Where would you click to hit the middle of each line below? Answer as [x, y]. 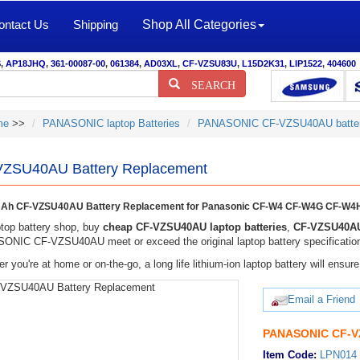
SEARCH [208, 84]
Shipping [96, 25]
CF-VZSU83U [210, 63]
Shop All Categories [199, 25]
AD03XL [161, 63]
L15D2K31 [263, 63]
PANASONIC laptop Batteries [111, 123]
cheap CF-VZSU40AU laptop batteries [194, 227]
